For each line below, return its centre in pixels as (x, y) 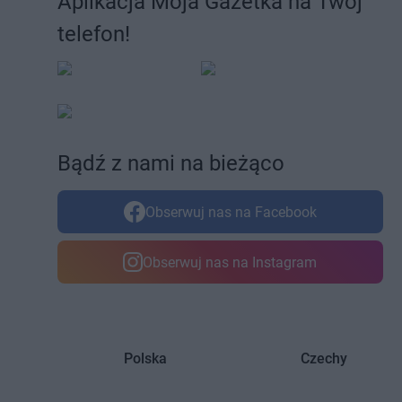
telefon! (94, 35)
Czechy (323, 359)
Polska (146, 359)
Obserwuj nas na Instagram (230, 262)
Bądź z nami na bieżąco (171, 164)
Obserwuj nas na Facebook (231, 212)
